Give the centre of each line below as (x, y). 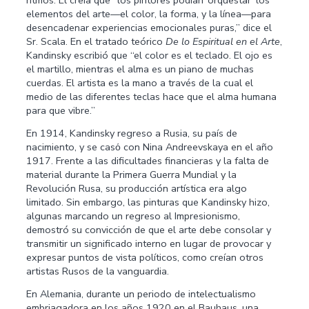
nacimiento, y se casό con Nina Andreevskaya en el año (150, 147)
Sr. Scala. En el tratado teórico (96, 42)
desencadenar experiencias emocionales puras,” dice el (149, 28)
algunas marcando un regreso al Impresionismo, (133, 216)
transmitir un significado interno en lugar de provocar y (149, 243)
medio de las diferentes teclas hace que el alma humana (152, 97)
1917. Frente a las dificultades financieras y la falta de (148, 160)
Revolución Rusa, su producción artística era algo (137, 188)
